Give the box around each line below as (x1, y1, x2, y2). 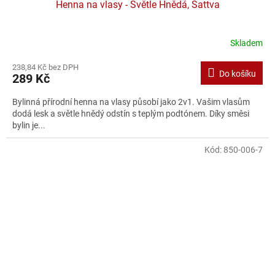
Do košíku (219, 68, 256, 79)
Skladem (230, 38, 263, 48)
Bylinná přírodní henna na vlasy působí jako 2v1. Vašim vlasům (12, 96, 250, 107)
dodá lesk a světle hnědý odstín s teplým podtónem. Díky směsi (12, 108, 249, 118)
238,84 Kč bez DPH (12, 62, 79, 72)
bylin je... (12, 120, 45, 130)
